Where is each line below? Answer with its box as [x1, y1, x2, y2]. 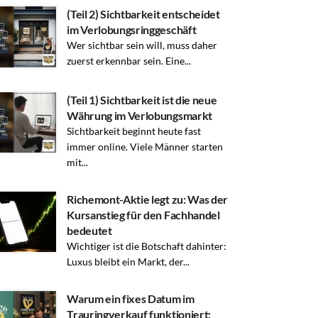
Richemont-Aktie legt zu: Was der [67, 192, 229, 206]
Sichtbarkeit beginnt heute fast [67, 124, 202, 137]
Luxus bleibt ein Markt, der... [67, 255, 190, 268]
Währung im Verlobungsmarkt [67, 108, 212, 122]
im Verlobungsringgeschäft [67, 22, 197, 36]
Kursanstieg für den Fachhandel [67, 207, 220, 221]
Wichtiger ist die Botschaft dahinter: [67, 239, 227, 252]
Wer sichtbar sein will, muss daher [67, 38, 218, 51]
